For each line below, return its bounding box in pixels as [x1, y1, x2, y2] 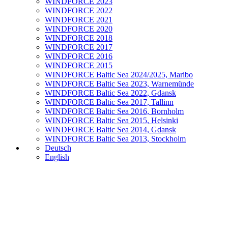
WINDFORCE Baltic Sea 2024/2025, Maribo [45, 70, 193, 79]
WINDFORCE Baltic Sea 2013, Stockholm [45, 134, 186, 143]
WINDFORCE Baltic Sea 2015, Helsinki [45, 116, 178, 125]
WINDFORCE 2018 [45, 34, 112, 42]
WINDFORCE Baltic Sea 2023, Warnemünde [45, 79, 194, 88]
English [45, 153, 69, 161]
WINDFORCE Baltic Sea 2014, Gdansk [45, 125, 176, 134]
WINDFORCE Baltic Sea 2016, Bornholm [45, 107, 184, 116]
